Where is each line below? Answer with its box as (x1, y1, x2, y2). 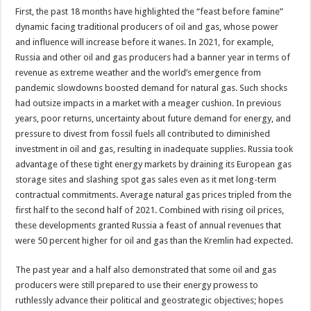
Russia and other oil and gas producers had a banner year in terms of (15, 51, 291, 62)
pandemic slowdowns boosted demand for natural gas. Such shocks (15, 82, 288, 93)
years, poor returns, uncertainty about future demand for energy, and (15, 112, 292, 124)
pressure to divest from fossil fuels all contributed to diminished (15, 128, 271, 139)
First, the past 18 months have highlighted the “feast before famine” (15, 6, 284, 17)
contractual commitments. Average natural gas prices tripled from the (15, 189, 292, 200)
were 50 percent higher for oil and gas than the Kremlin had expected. (15, 235, 294, 246)
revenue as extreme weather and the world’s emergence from (15, 67, 262, 78)
